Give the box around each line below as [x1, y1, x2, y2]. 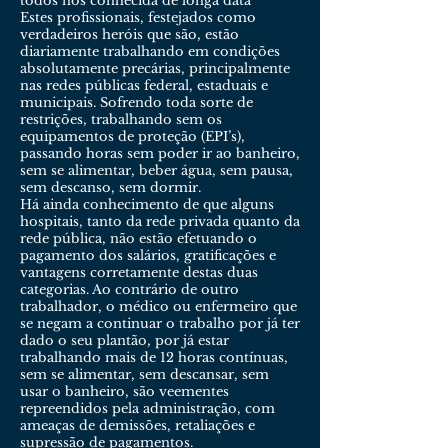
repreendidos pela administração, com [20, 400, 275, 417]
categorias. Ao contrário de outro [20, 281, 239, 298]
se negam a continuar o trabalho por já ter [20, 315, 300, 332]
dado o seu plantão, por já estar [20, 332, 229, 349]
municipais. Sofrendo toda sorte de [20, 94, 253, 111]
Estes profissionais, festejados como [20, 9, 256, 26]
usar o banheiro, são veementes [20, 383, 229, 400]
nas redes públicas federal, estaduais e [20, 77, 268, 94]
